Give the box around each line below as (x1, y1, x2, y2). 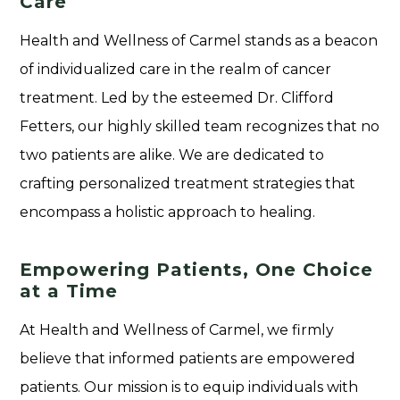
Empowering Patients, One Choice (20, 258, 374, 280)
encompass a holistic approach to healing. (20, 203, 316, 221)
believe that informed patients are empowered (20, 349, 356, 367)
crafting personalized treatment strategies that (20, 174, 356, 192)
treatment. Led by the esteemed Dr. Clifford (20, 88, 335, 106)
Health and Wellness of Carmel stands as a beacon (20, 31, 379, 49)
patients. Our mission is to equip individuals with (20, 378, 359, 396)
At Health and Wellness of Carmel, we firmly (20, 321, 335, 338)
